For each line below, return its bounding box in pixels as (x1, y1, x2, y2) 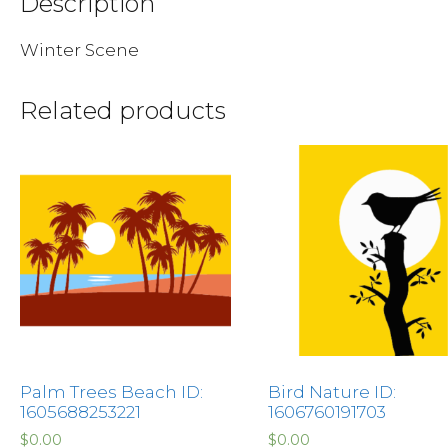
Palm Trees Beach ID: (20, 381, 203, 402)
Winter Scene (20, 39, 139, 60)
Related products (20, 95, 226, 125)
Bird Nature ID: (267, 381, 396, 402)
